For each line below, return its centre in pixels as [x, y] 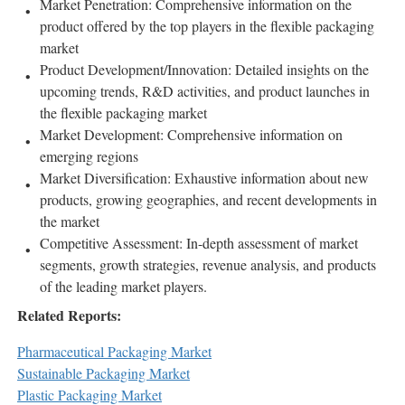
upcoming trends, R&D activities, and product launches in [205, 91]
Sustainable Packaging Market [104, 373]
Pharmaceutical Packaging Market [114, 352]
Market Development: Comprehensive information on [191, 135]
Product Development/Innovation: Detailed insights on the [204, 70]
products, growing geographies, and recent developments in [208, 200]
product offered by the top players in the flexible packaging [207, 26]
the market [70, 221]
